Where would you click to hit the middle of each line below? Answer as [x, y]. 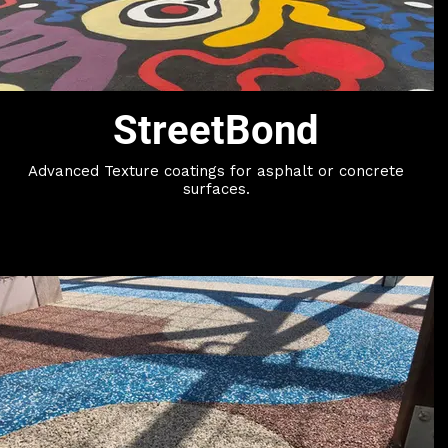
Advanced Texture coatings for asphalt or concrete [216, 171]
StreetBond [216, 131]
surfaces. [216, 189]
